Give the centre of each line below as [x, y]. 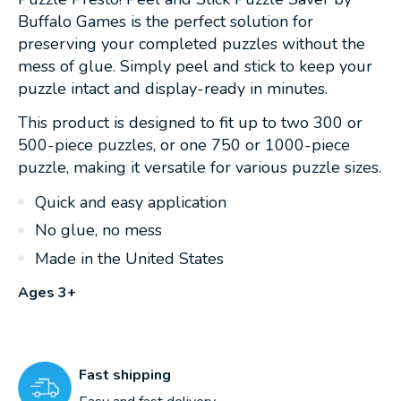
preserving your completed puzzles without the [192, 43]
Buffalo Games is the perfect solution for [166, 21]
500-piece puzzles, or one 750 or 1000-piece [184, 145]
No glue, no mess [98, 230]
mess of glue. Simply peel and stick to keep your [195, 66]
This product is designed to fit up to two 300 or [190, 123]
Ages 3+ [47, 292]
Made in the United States [129, 259]
